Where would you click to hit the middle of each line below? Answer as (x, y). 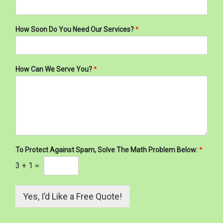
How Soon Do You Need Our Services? (75, 29)
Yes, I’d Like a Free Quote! (72, 196)
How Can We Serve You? (55, 69)
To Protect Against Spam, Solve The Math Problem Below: (107, 150)
